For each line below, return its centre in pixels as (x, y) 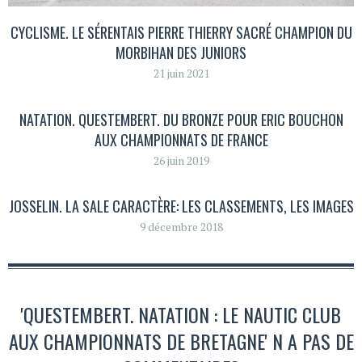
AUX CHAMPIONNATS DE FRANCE (181, 139)
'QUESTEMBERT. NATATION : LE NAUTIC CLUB (181, 314)
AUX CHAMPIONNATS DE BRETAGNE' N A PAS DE (181, 341)
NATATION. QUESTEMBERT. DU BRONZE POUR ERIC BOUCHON (181, 119)
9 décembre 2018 (181, 227)
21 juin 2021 (181, 74)
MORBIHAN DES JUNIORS (181, 53)
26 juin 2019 (181, 160)
